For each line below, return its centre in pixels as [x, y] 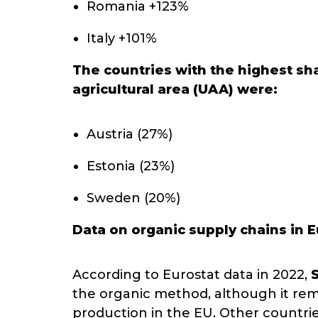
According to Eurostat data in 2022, [192, 275]
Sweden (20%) [133, 198]
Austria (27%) [130, 134]
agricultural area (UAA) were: [175, 89]
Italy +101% [122, 38]
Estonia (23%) [131, 166]
